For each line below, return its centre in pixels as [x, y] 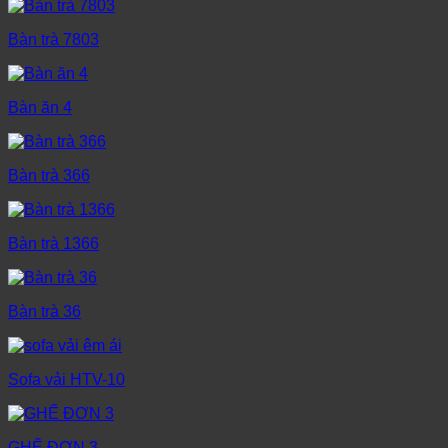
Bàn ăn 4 [40, 108]
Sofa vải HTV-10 [66, 380]
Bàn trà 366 [49, 176]
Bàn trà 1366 [53, 244]
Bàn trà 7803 [53, 40]
